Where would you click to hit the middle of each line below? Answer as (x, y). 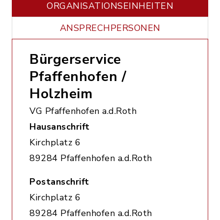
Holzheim (61, 94)
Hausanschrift (60, 127)
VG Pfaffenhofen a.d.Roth (83, 111)
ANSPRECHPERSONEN (110, 28)
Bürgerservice (75, 59)
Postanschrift (59, 182)
